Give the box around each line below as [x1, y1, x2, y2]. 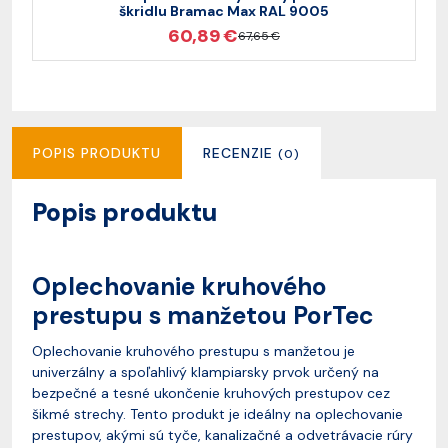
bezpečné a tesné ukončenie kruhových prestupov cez [32, 384, 390, 402]
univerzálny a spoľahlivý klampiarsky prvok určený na [32, 363, 379, 381]
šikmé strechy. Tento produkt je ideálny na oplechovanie [32, 405, 403, 423]
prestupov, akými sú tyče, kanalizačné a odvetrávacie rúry [32, 426, 413, 444]
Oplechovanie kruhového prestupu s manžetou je [32, 342, 355, 360]
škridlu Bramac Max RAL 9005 [119, 2, 329, 20]
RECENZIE [203, 144, 278, 162]
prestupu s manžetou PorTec [32, 300, 380, 332]
